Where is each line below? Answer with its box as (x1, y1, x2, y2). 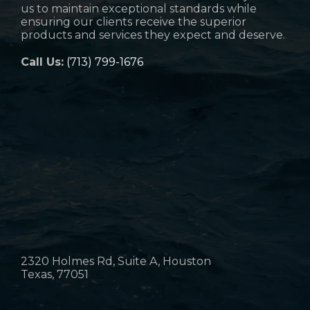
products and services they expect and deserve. (21, 28, 285, 42)
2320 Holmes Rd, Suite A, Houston (21, 255, 211, 268)
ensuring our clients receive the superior (21, 15, 246, 29)
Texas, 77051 (21, 268, 89, 282)
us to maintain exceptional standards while (21, 2, 257, 16)
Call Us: (21, 55, 64, 69)
